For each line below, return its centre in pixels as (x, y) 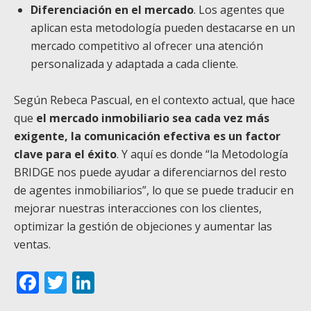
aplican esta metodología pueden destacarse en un (163, 28)
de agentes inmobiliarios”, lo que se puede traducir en (154, 191)
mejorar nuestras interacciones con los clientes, (138, 209)
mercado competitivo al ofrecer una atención (147, 46)
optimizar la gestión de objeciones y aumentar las (143, 227)
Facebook (88, 283)
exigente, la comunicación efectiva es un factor (147, 136)
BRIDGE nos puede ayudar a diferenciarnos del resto (150, 173)
